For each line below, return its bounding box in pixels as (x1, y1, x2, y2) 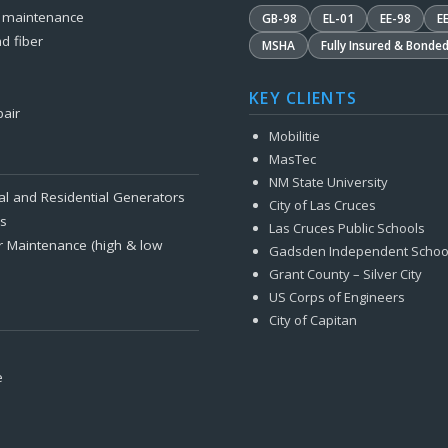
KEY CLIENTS (249, 87, 358, 109)
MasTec (268, 150, 316, 168)
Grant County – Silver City (268, 265, 422, 283)
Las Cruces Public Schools (268, 219, 425, 237)
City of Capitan (268, 311, 357, 329)
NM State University (268, 173, 388, 191)
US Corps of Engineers (268, 288, 405, 306)
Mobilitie (268, 127, 320, 145)
